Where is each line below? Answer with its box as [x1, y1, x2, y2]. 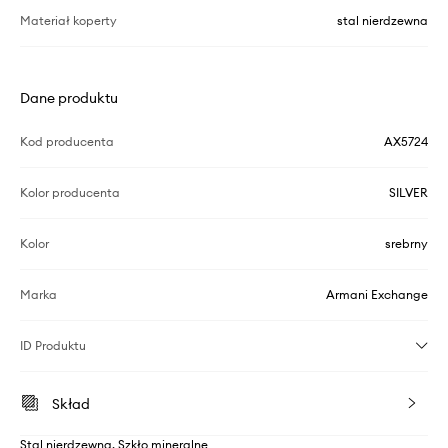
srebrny [385, 236, 428, 251]
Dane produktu [20, 89, 118, 107]
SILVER [389, 185, 428, 200]
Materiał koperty [20, 13, 117, 28]
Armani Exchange [326, 287, 428, 302]
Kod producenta [20, 134, 114, 149]
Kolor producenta [20, 185, 120, 200]
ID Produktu [20, 338, 86, 353]
